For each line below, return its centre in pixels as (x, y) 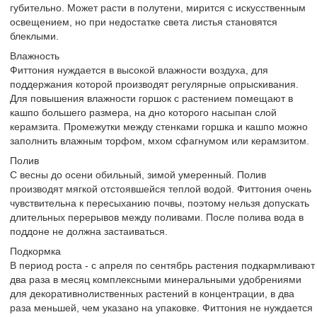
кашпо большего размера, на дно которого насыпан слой (143, 113)
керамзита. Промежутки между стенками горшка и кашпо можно (159, 127)
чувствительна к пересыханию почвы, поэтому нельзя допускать (160, 203)
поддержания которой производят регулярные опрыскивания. (154, 84)
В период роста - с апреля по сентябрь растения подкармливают (162, 265)
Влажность (35, 56)
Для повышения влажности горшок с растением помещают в (151, 98)
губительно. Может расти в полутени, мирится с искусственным (158, 8)
